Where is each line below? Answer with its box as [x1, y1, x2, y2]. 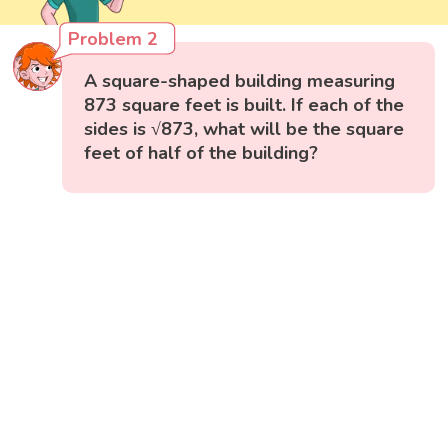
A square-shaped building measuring [84, 69, 396, 94]
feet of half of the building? [84, 141, 319, 166]
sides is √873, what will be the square [84, 117, 405, 142]
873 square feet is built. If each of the [84, 93, 405, 118]
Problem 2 [68, 27, 159, 52]
